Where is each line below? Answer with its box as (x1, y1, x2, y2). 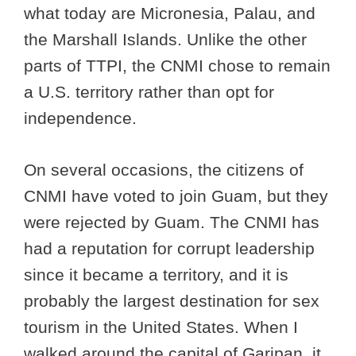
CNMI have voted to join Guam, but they (24, 186, 328, 205)
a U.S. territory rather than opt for (24, 83, 274, 102)
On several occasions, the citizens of (24, 160, 304, 179)
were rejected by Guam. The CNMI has (24, 212, 319, 231)
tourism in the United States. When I (24, 317, 298, 336)
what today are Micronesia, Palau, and (24, 4, 315, 23)
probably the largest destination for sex (24, 291, 319, 310)
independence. (24, 109, 137, 128)
